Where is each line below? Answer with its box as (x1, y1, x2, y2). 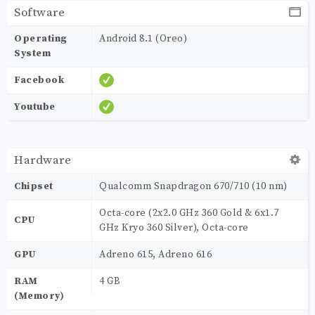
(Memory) (14, 289, 64, 302)
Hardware (14, 152, 71, 168)
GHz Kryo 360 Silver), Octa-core (99, 221, 249, 234)
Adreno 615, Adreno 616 (99, 247, 212, 261)
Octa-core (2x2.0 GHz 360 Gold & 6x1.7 (99, 206, 279, 219)
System (14, 46, 51, 60)
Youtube (14, 100, 56, 113)
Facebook (14, 73, 64, 86)
